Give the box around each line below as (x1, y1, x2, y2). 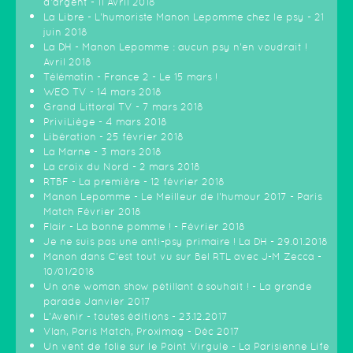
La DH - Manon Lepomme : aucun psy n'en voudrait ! (43, 41, 307, 54)
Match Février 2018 (43, 206, 141, 218)
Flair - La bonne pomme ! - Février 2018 (43, 221, 245, 233)
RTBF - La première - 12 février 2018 (43, 176, 225, 188)
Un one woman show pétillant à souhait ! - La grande (43, 281, 312, 293)
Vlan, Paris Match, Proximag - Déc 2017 (43, 325, 240, 338)
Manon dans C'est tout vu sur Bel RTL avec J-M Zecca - (43, 251, 321, 263)
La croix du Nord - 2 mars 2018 (43, 161, 200, 173)
